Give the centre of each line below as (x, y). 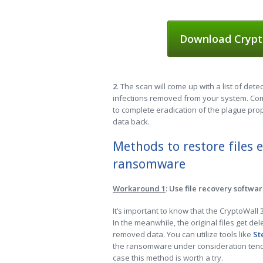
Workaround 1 (139, 188)
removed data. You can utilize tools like (183, 234)
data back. (131, 122)
